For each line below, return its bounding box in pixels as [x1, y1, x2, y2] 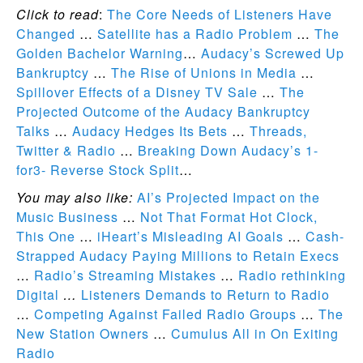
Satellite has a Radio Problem [97, 23, 293, 43]
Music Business [16, 207, 118, 226]
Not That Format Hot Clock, [140, 207, 318, 226]
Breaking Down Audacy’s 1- [138, 140, 318, 160]
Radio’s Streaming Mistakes [34, 265, 216, 284]
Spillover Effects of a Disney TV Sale [16, 82, 258, 101]
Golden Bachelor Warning [16, 43, 183, 62]
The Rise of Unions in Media [111, 62, 297, 82]
